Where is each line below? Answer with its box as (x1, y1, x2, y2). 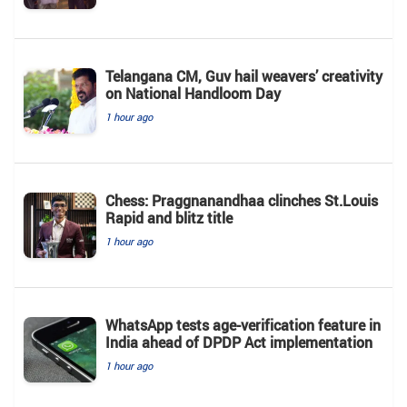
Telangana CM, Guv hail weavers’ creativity (105, 65, 382, 86)
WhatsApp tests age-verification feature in (105, 314, 381, 335)
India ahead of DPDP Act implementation (105, 332, 372, 352)
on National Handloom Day (105, 83, 281, 104)
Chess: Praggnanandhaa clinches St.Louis (105, 190, 378, 211)
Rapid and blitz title (105, 207, 233, 228)
